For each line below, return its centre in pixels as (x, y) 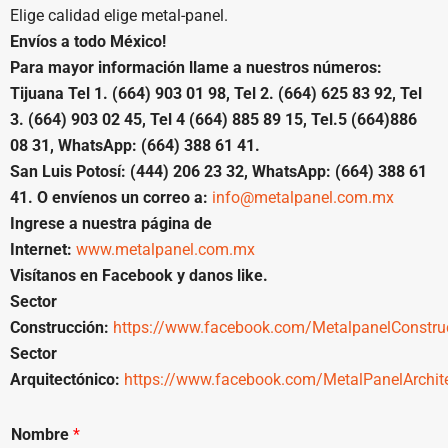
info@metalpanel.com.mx (303, 197)
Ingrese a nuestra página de (111, 223)
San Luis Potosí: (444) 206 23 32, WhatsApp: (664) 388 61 (218, 171)
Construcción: (59, 327)
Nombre (42, 434)
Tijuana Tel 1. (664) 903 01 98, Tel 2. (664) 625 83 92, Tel (216, 93)
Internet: (41, 249)
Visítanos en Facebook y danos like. (139, 275)
